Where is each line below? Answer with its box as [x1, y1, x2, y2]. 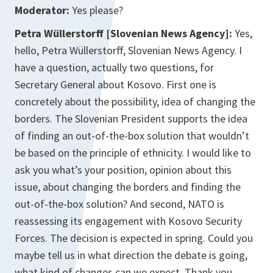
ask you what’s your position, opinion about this [15, 163, 232, 177]
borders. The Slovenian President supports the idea [15, 112, 247, 126]
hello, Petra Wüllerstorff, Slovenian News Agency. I [15, 43, 242, 58]
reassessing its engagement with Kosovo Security [15, 214, 242, 229]
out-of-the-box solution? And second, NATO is [15, 197, 224, 211]
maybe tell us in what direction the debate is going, [15, 248, 247, 263]
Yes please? [69, 3, 123, 18]
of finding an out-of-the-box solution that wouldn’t [15, 129, 249, 143]
